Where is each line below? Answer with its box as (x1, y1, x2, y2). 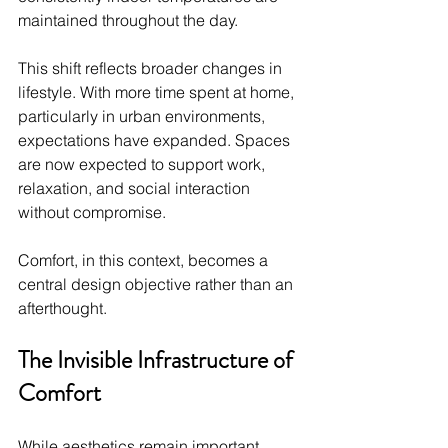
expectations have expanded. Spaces (18, 129, 294, 150)
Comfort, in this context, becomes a (18, 249, 272, 270)
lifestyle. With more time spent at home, (18, 81, 298, 102)
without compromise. (18, 201, 166, 222)
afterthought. (18, 297, 107, 318)
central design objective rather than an (18, 273, 297, 294)
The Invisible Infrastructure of (18, 342, 298, 377)
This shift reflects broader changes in (18, 57, 286, 78)
